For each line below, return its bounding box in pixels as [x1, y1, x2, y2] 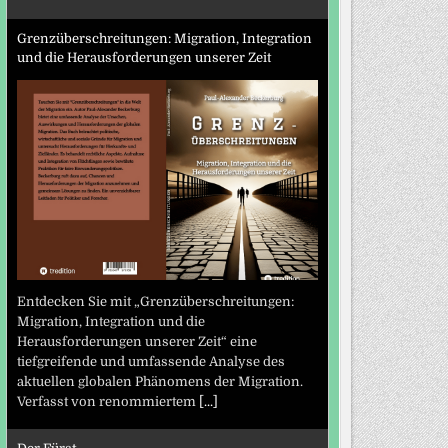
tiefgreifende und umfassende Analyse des [16, 354, 285, 370]
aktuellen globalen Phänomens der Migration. [16, 374, 303, 390]
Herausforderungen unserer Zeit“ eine [16, 334, 257, 350]
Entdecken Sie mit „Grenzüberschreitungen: [16, 294, 294, 310]
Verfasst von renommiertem [16, 394, 199, 410]
